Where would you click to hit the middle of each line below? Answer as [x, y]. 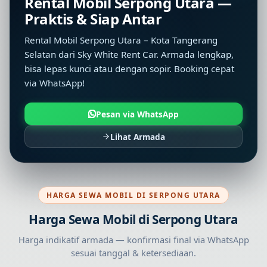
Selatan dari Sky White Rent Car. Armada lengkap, [129, 55]
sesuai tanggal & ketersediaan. [133, 253]
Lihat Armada [137, 136]
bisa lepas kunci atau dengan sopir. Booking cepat [129, 69]
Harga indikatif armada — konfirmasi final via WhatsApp [133, 240]
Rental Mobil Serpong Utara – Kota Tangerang [121, 40]
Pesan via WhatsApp [138, 114]
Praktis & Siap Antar [93, 19]
